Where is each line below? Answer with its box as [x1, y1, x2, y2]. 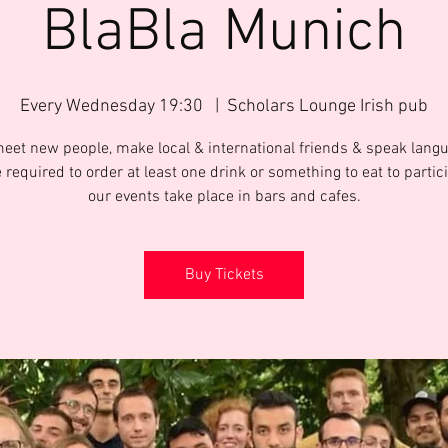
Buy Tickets [184, 265, 264, 285]
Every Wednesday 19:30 [20, 96, 207, 117]
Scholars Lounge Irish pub [227, 96, 428, 117]
